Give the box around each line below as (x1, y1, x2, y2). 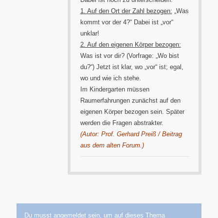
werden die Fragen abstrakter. (80, 119, 163, 127)
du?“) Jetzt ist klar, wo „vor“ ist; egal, (80, 63, 183, 71)
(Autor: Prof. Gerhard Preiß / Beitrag (80, 130, 182, 138)
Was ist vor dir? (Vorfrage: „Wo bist (80, 52, 179, 60)
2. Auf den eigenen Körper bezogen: (80, 41, 181, 49)
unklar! (80, 30, 99, 37)
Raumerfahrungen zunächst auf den (80, 97, 181, 105)
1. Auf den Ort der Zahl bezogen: (80, 7, 172, 15)
